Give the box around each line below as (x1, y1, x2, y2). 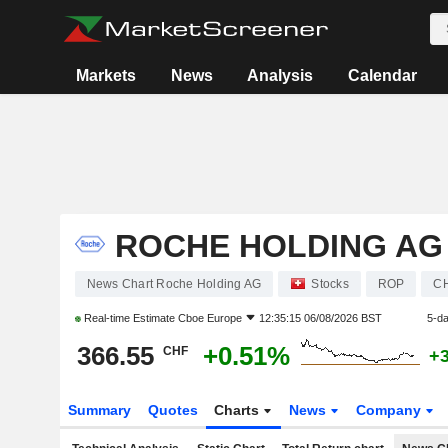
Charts (214, 402, 264, 418)
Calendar (347, 67, 417, 84)
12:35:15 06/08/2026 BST (258, 312, 382, 324)
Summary (67, 402, 131, 418)
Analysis (247, 67, 314, 84)
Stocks (311, 277, 349, 291)
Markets (76, 67, 137, 84)
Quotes (147, 402, 198, 418)
